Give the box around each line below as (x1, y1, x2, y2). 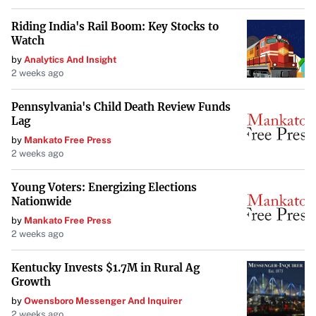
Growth (11, 275, 51, 288)
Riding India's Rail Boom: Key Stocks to (11, 20, 219, 33)
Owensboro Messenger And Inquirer (24, 296, 182, 306)
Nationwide (11, 195, 71, 208)
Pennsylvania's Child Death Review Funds (11, 100, 231, 114)
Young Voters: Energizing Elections (11, 181, 197, 194)
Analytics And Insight (24, 54, 116, 65)
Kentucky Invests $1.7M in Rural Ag (11, 261, 200, 274)
